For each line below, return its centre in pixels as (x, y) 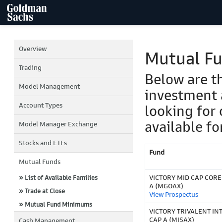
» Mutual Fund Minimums (55, 204)
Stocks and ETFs (43, 143)
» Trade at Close (42, 191)
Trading (30, 68)
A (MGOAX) (166, 186)
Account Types (41, 105)
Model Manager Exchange (58, 124)
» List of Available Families (58, 178)
